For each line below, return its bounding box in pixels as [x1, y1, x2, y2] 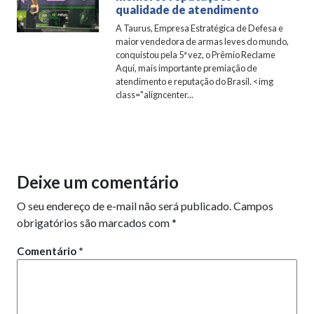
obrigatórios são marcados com [17, 216, 172, 230]
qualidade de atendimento [116, 3, 259, 17]
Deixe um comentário [17, 172, 179, 193]
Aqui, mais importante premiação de [116, 62, 258, 74]
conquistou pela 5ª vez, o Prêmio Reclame [116, 49, 276, 61]
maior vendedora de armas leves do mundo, [116, 36, 289, 48]
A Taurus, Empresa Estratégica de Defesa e [116, 22, 284, 34]
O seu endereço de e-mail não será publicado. [17, 199, 231, 213]
